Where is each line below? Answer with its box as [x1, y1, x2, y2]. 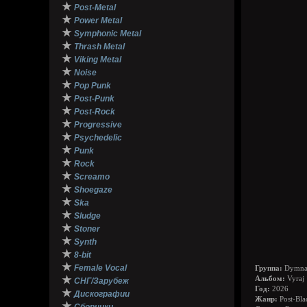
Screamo [74, 172, 110, 182]
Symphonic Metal [74, 29, 141, 38]
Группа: [255, 265, 282, 272]
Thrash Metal [74, 42, 125, 51]
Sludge [74, 211, 101, 221]
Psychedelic [74, 133, 122, 143]
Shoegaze [74, 185, 112, 195]
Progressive [74, 120, 122, 130]
